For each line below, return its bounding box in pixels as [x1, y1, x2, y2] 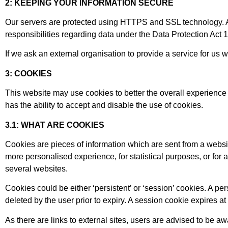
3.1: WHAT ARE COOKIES [5, 120, 104, 129]
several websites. [5, 164, 68, 173]
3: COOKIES [5, 69, 52, 78]
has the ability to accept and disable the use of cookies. [5, 101, 203, 110]
